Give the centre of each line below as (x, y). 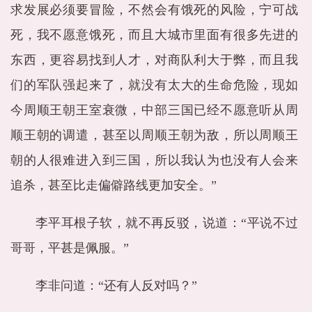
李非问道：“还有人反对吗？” (116, 286)
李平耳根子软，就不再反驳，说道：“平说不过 (167, 223)
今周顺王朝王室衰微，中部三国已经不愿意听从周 (154, 110)
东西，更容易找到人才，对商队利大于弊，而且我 (154, 60)
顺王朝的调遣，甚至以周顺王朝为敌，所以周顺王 (154, 135)
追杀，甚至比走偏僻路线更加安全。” (114, 185)
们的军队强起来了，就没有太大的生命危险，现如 (154, 85)
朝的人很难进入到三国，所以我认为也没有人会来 (154, 160)
